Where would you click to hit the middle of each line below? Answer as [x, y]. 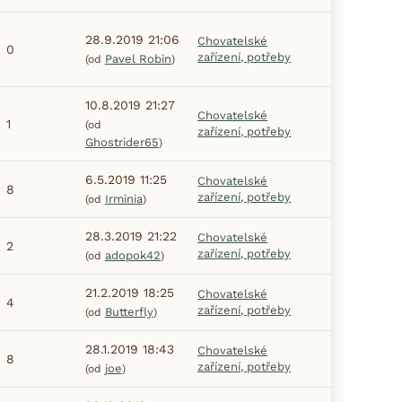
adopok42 [132, 255]
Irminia [123, 198]
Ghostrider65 [122, 142]
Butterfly [129, 311]
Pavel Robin [138, 58]
